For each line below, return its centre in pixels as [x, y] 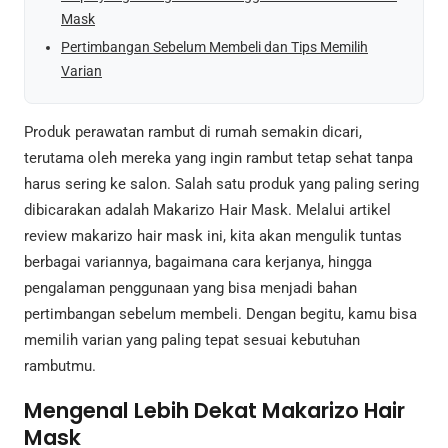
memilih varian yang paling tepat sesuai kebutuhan [192, 340]
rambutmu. [60, 366]
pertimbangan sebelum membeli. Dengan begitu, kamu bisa [220, 314]
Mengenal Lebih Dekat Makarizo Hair [214, 410]
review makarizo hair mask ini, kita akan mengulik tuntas [213, 236]
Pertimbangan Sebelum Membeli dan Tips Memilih [214, 46]
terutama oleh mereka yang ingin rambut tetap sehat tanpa [218, 158]
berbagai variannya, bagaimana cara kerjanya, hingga [198, 262]
